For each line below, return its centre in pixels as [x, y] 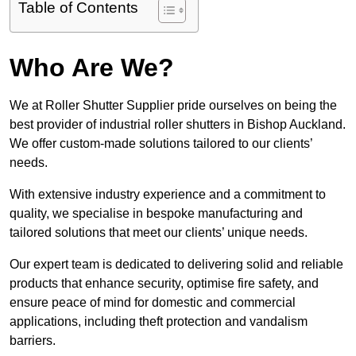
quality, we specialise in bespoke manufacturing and [156, 214]
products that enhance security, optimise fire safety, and [164, 284]
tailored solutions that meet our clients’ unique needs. [159, 233]
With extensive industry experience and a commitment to [168, 195]
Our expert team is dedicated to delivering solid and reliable [176, 265]
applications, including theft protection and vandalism [159, 322]
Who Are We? [92, 68]
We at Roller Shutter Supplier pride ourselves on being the [173, 106]
